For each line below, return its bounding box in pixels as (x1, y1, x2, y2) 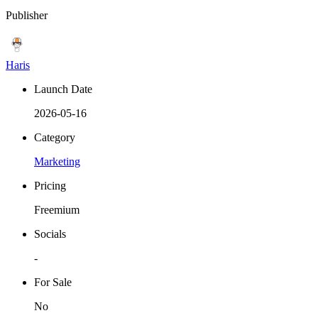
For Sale (34, 276, 72, 289)
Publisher (6, 9, 48, 22)
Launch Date (34, 83, 92, 96)
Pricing (34, 180, 66, 192)
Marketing (34, 155, 80, 168)
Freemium (34, 204, 79, 216)
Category (34, 131, 75, 144)
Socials (34, 228, 66, 241)
